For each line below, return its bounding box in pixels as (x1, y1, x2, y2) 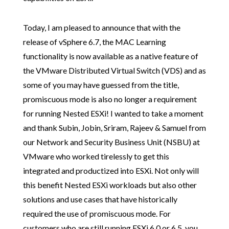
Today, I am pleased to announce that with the (22, 22, 180, 32)
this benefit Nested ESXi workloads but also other (22, 180, 197, 190)
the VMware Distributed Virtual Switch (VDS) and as (22, 65, 206, 75)
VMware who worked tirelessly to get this (22, 151, 169, 161)
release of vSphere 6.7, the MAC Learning (22, 37, 166, 47)
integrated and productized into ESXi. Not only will (22, 166, 199, 175)
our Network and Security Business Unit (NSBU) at (22, 137, 200, 147)
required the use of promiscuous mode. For (22, 209, 171, 218)
